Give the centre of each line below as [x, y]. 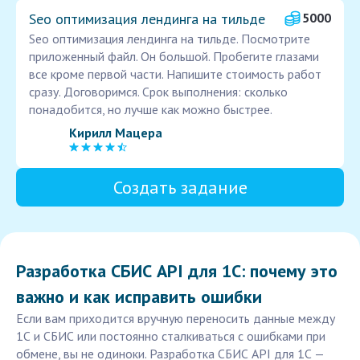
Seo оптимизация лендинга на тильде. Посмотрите [170, 39]
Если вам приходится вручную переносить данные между [176, 319]
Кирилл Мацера [116, 132]
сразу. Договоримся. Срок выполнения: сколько [158, 92]
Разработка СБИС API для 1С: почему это [177, 271]
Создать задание [180, 188]
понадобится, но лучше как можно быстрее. [151, 110]
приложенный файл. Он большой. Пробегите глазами [174, 57]
